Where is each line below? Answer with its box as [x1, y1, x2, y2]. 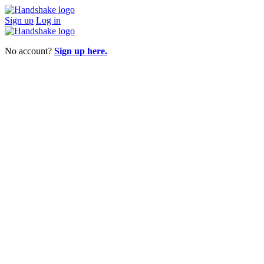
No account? [5, 46, 54, 56]
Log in [36, 15, 61, 25]
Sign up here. [54, 46, 107, 56]
